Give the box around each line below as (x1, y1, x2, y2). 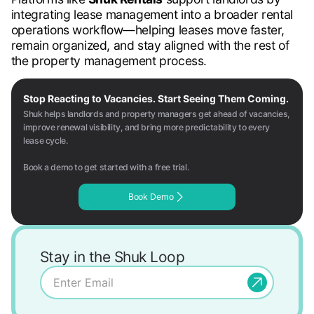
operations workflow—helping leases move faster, (11, 22, 285, 38)
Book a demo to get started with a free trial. (23, 161, 189, 172)
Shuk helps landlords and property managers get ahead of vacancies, (23, 108, 290, 119)
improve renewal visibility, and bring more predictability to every (23, 121, 270, 132)
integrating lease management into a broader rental (11, 7, 293, 22)
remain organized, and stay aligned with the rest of (11, 38, 289, 53)
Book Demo (128, 191, 174, 202)
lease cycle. (23, 135, 68, 146)
